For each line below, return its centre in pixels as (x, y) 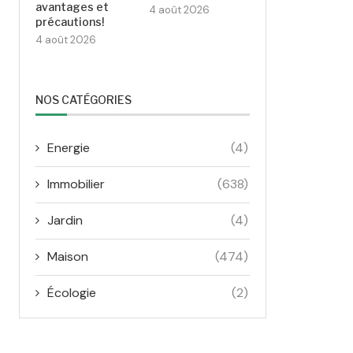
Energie (69, 147)
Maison (68, 256)
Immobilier (76, 184)
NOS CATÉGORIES (84, 99)
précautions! (70, 21)
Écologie (72, 292)
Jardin (65, 220)
